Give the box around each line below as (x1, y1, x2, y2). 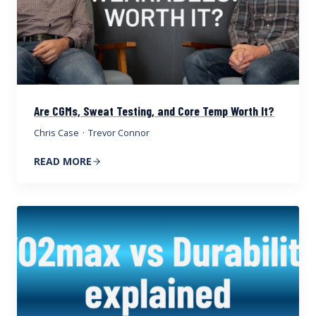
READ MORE (34, 154, 92, 169)
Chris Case (34, 126, 79, 140)
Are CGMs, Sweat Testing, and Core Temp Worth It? (34, 103, 274, 119)
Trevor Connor (88, 126, 150, 140)
